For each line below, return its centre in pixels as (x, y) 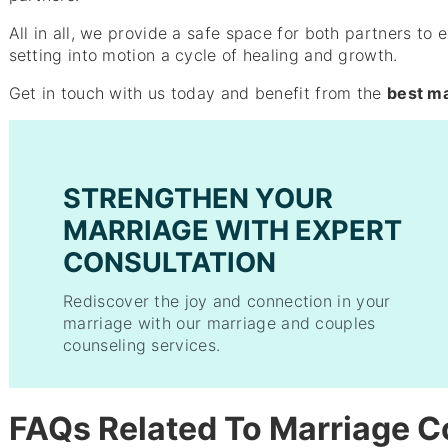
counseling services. (142, 345)
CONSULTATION (170, 262)
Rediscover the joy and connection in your (227, 301)
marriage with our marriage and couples (219, 323)
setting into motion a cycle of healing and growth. (203, 54)
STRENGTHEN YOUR (198, 198)
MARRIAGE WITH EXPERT (233, 230)
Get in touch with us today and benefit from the (197, 92)
